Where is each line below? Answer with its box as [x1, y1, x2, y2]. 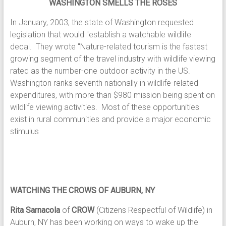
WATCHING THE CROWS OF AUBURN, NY [10, 186, 155, 196]
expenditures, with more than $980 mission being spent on [10, 90, 215, 100]
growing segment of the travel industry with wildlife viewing [10, 54, 215, 64]
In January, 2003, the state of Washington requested [10, 18, 194, 28]
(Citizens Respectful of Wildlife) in [94, 205, 212, 215]
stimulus [10, 127, 39, 137]
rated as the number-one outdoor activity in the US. [10, 66, 192, 76]
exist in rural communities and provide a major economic [10, 115, 211, 125]
